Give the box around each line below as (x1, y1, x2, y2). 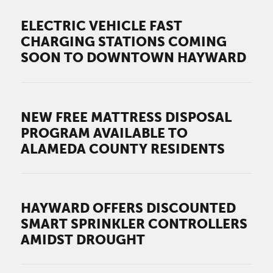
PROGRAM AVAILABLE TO (21, 124, 188, 141)
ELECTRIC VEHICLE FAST (21, 18, 183, 34)
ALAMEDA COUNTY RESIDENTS (21, 140, 225, 157)
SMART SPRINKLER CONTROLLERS (21, 216, 248, 232)
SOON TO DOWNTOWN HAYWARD (21, 49, 247, 66)
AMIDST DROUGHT (21, 232, 146, 248)
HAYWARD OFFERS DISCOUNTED (21, 200, 236, 216)
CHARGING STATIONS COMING (21, 34, 227, 50)
